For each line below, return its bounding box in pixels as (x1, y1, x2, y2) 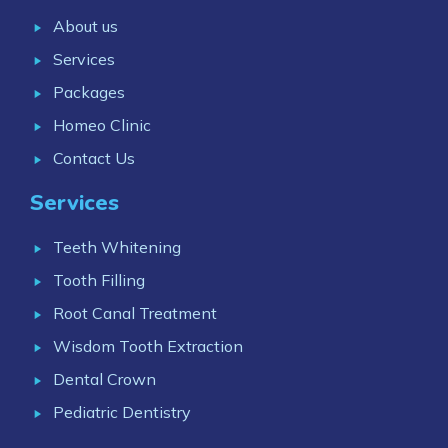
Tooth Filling (52, 270, 145, 290)
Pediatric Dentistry (52, 402, 191, 422)
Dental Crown (52, 369, 156, 389)
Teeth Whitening (52, 237, 181, 257)
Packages (52, 82, 125, 102)
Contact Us (52, 148, 135, 168)
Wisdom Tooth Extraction (52, 336, 243, 356)
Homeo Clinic (52, 115, 151, 135)
